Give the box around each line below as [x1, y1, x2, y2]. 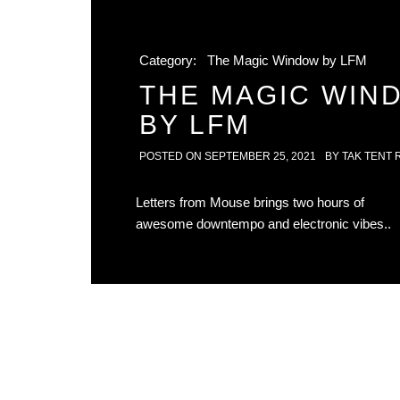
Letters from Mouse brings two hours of [136, 195, 364, 210]
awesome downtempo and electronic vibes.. [136, 216, 391, 231]
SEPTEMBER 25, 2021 [204, 150, 316, 162]
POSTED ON [139, 150, 204, 162]
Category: [139, 53, 200, 68]
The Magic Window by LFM [207, 53, 367, 68]
